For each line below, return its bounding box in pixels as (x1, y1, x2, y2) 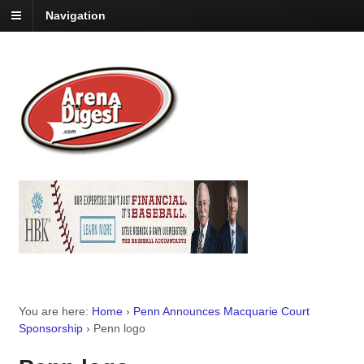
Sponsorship (18, 322, 83, 336)
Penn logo (93, 322, 145, 336)
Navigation (45, 9, 106, 23)
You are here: (18, 305, 89, 318)
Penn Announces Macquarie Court (132, 305, 310, 318)
